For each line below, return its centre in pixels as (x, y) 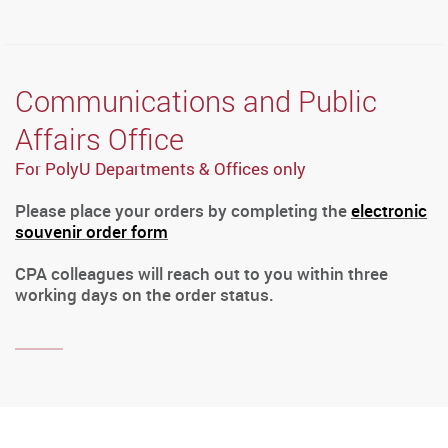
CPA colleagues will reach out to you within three (201, 273)
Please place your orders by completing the (183, 210)
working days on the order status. (144, 294)
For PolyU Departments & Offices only (160, 168)
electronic (389, 210)
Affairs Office (99, 138)
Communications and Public (196, 100)
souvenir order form (91, 231)
